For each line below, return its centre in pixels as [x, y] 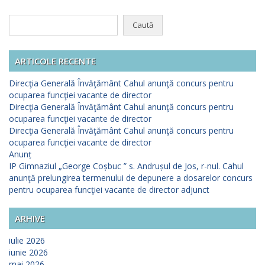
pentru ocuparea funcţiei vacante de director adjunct [109, 189]
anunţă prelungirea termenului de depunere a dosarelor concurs [131, 177]
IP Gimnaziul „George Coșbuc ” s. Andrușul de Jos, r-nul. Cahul [126, 166]
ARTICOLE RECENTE [55, 61]
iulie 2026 [27, 240]
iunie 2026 [28, 252]
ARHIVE [30, 218]
